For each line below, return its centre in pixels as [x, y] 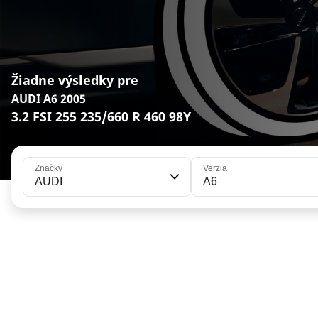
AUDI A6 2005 [49, 99]
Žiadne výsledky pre [75, 81]
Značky [49, 169]
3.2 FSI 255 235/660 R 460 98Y [101, 117]
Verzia [215, 169]
